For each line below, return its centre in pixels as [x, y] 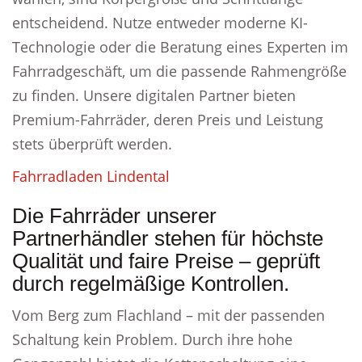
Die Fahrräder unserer [114, 216]
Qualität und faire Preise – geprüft [166, 261]
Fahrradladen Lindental [91, 176]
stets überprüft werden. [92, 144]
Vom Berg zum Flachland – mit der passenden [168, 315]
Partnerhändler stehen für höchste [168, 238]
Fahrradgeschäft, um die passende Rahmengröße [179, 71]
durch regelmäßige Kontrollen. [151, 284]
